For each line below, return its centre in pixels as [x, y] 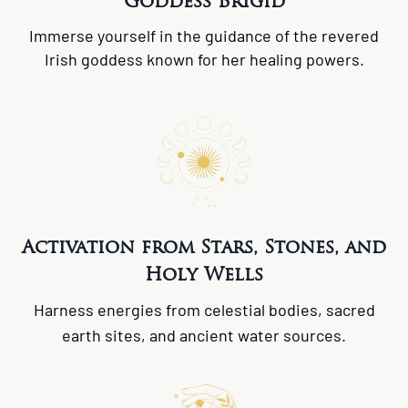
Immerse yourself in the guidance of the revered [204, 36]
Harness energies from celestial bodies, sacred [204, 309]
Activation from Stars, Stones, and [204, 246]
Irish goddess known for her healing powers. [204, 59]
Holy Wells [204, 274]
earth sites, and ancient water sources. [204, 335]
